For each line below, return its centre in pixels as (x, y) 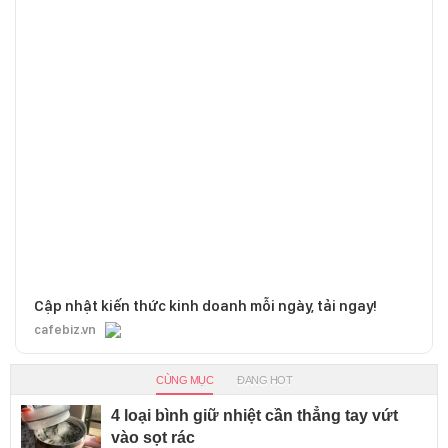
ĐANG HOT (264, 380)
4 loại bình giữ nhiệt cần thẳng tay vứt (254, 416)
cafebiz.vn (65, 330)
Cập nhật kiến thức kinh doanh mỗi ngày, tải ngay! (205, 306)
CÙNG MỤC (184, 380)
